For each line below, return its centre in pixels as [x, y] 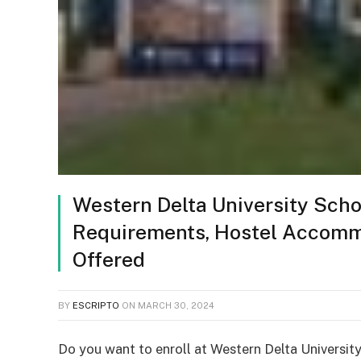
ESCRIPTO [96, 305]
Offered [109, 259]
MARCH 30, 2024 [176, 305]
